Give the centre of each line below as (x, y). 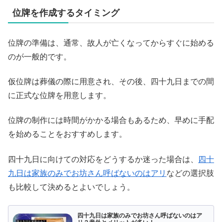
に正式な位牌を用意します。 (59, 95)
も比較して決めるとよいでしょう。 (71, 187)
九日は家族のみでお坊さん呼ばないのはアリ (87, 173)
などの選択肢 (190, 173)
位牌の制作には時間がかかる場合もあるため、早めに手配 (111, 120)
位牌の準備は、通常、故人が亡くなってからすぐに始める (111, 43)
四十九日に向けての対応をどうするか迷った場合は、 (103, 159)
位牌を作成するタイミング (66, 13)
